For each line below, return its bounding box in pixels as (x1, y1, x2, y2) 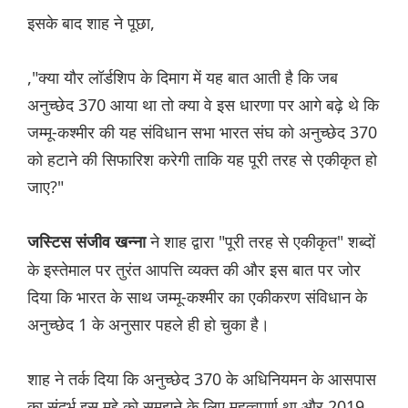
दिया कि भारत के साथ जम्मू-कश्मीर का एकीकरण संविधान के (27, 286, 367, 309)
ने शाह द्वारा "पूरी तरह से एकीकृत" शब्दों (146, 230, 375, 253)
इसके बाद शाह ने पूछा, (27, 12, 155, 35)
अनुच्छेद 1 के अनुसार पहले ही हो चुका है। (27, 313, 270, 336)
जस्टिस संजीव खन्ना (27, 233, 146, 252)
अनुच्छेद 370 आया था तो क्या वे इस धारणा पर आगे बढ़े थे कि (27, 94, 379, 117)
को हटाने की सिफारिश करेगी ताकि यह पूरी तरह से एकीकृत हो (27, 148, 377, 171)
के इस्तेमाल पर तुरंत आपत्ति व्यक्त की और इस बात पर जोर (27, 259, 361, 281)
